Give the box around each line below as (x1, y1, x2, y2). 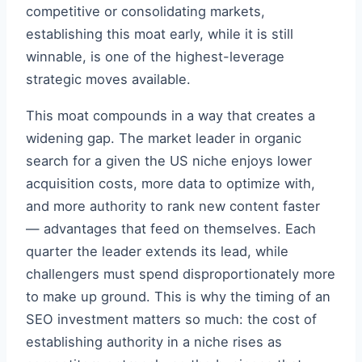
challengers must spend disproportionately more (26, 265, 335, 282)
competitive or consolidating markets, (26, 3, 265, 20)
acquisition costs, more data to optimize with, (26, 175, 315, 192)
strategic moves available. (26, 71, 191, 88)
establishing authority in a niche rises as (26, 333, 282, 350)
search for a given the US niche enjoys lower (26, 152, 312, 169)
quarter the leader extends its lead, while (26, 242, 288, 259)
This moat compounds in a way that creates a (26, 107, 315, 124)
